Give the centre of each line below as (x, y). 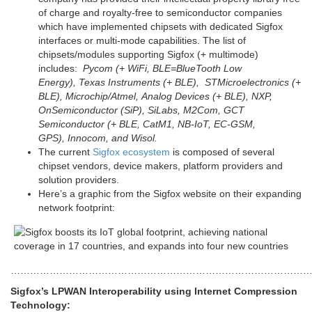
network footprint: (77, 207)
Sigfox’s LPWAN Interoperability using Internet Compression (154, 291)
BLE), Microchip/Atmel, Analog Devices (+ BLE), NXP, (157, 96)
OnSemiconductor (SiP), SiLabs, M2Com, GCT (141, 110)
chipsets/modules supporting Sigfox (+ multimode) (148, 54)
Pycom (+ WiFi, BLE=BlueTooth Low (161, 68)
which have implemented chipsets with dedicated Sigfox (161, 26)
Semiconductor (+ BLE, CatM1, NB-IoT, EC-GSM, (147, 124)
